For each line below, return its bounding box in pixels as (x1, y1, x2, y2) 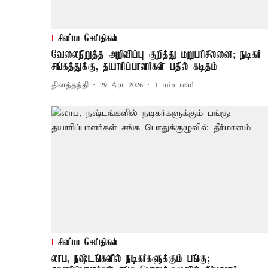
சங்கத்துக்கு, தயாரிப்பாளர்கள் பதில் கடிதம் (51, 61, 217, 74)
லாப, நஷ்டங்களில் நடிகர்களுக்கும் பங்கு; (51, 253, 210, 266)
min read (162, 80, 194, 90)
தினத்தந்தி (51, 80, 89, 90)
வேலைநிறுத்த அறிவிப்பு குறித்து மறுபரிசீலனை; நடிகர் (51, 49, 261, 62)
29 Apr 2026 (100, 80, 143, 90)
